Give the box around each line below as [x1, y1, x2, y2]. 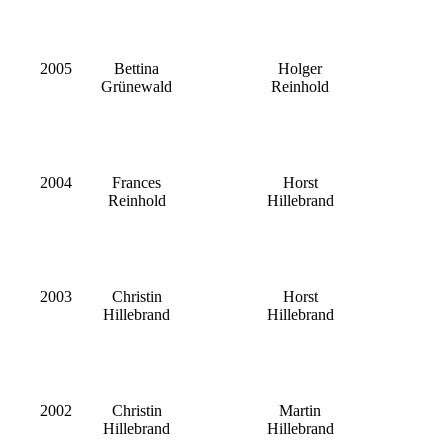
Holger [278, 60, 322, 78]
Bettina [114, 60, 159, 78]
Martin [279, 402, 321, 420]
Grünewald [101, 78, 172, 96]
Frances [112, 174, 161, 192]
